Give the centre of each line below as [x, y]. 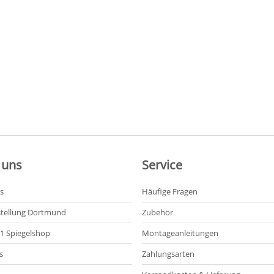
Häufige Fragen [169, 191]
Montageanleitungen [180, 233]
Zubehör [157, 212]
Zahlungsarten [168, 254]
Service [162, 165]
